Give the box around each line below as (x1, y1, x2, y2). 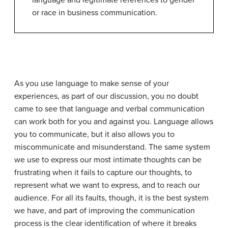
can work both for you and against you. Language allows (14, 117, 213, 127)
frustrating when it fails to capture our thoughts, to (14, 167, 192, 178)
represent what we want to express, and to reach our (14, 180, 200, 190)
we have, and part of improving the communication (14, 206, 195, 216)
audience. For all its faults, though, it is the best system (14, 193, 209, 203)
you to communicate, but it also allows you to (14, 129, 175, 139)
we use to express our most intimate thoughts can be (14, 155, 202, 165)
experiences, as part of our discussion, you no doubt (14, 91, 198, 101)
